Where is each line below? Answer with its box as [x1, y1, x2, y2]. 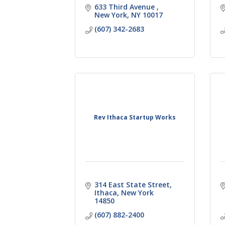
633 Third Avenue [94, 2, 157, 12]
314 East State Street [94, 179, 170, 189]
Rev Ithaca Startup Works [94, 113, 176, 122]
